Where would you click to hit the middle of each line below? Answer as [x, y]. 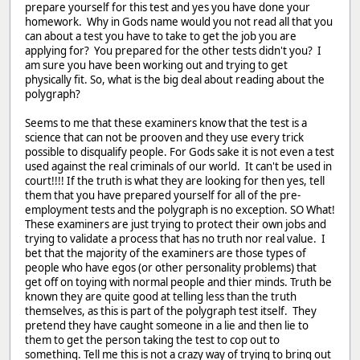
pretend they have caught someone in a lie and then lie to [167, 326]
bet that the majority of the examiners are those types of [166, 254]
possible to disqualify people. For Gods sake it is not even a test [180, 152]
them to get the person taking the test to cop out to [152, 340]
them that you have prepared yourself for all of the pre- [163, 196]
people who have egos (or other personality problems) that [171, 268]
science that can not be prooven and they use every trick [164, 138]
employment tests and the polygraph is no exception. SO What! [180, 210]
